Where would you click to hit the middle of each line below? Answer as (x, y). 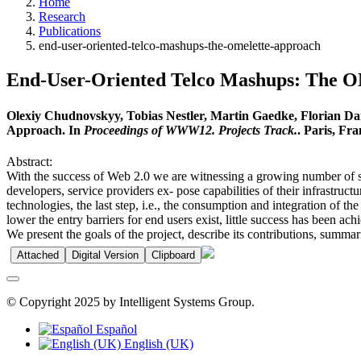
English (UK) (157, 343)
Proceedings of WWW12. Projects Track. (191, 130)
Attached (38, 255)
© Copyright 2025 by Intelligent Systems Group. (131, 301)
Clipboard (173, 255)
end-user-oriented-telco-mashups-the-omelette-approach (180, 46)
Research (62, 17)
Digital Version (105, 255)
